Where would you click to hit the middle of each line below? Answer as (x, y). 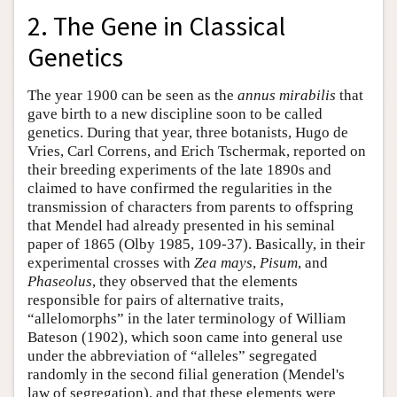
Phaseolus (60, 281)
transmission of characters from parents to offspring (191, 206)
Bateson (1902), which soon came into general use (185, 337)
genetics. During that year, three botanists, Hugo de (188, 132)
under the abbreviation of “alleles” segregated (172, 355)
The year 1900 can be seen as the (132, 95)
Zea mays (223, 262)
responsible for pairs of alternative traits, (156, 300)
